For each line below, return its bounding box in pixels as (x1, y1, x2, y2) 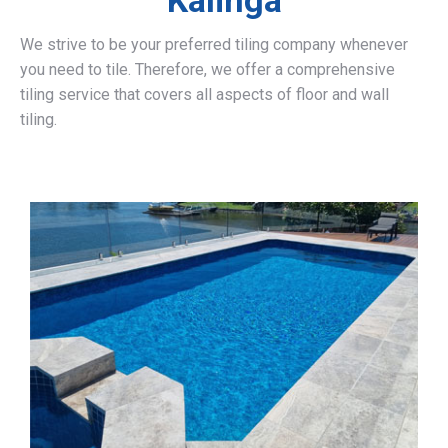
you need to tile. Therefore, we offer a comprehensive (20, 60, 395, 79)
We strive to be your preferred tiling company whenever (20, 35, 408, 54)
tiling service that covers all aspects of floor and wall (20, 85, 389, 104)
